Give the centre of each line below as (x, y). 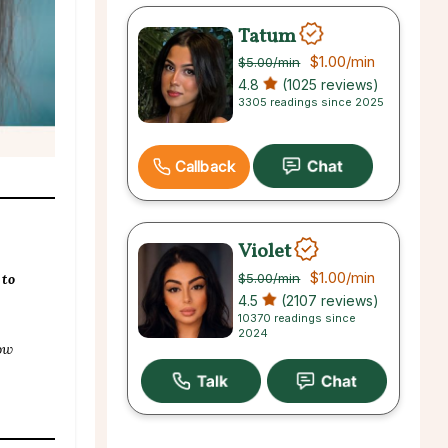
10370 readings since (297, 317)
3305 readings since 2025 (311, 102)
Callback (205, 167)
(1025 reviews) (329, 85)
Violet (265, 251)
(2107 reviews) (328, 300)
